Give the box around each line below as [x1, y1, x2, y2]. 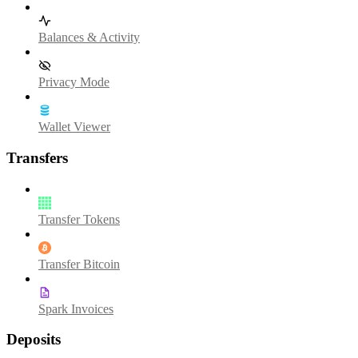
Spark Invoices [38, 301, 113, 316]
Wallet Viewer [38, 120, 110, 134]
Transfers [6, 149, 68, 166]
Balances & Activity [38, 30, 140, 45]
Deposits [6, 331, 61, 348]
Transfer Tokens [38, 212, 120, 226]
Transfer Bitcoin [38, 257, 120, 271]
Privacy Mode [38, 75, 109, 89]
